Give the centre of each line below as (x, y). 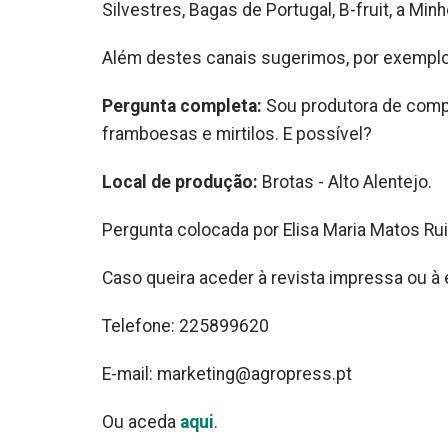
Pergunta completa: (184, 106)
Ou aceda (141, 422)
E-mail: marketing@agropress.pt (227, 374)
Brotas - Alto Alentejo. (347, 182)
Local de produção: (182, 182)
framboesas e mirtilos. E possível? (237, 134)
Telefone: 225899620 (185, 326)
